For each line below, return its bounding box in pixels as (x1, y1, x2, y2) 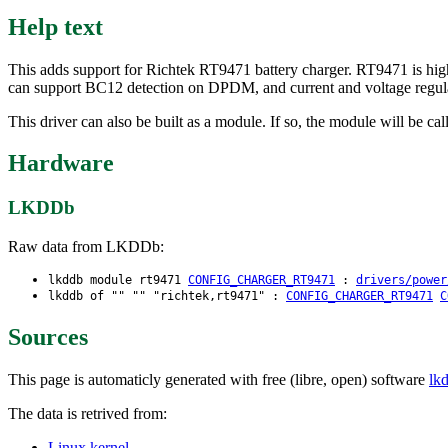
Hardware (8, 150, 114, 177)
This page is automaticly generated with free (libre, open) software (8, 370, 429, 388)
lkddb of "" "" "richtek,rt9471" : (48, 289, 286, 304)
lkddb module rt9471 (48, 273, 188, 288)
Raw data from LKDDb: (8, 238, 164, 256)
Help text (8, 13, 103, 40)
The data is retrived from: (8, 404, 167, 422)
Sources (8, 323, 88, 350)
